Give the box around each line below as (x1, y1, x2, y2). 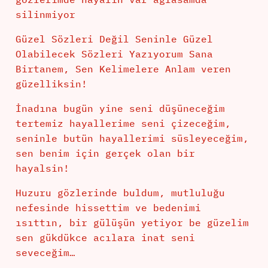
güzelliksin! (15, 78, 87, 90)
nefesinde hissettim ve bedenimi (15, 202, 201, 214)
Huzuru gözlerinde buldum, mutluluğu (15, 187, 225, 199)
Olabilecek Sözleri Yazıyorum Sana (15, 48, 213, 60)
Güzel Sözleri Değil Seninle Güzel (15, 33, 213, 45)
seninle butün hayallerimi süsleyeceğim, (15, 132, 249, 145)
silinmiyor (15, 8, 75, 21)
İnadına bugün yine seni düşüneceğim (15, 102, 225, 115)
